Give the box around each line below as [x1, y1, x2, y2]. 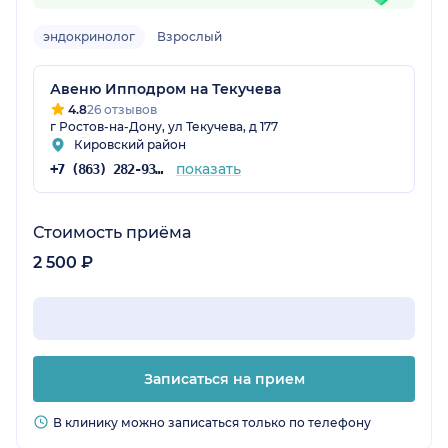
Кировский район [74, 137, 186, 153]
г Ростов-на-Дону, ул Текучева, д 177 [50, 119, 278, 135]
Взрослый [157, 29, 222, 45]
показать [175, 160, 241, 179]
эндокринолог [43, 29, 135, 45]
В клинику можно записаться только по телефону [53, 415, 371, 431]
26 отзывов [87, 102, 157, 118]
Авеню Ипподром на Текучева [50, 80, 281, 99]
